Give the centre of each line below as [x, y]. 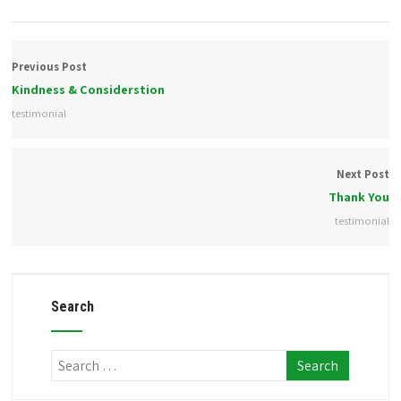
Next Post [363, 174]
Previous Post [50, 67]
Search [72, 307]
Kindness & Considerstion [89, 90]
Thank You [358, 197]
